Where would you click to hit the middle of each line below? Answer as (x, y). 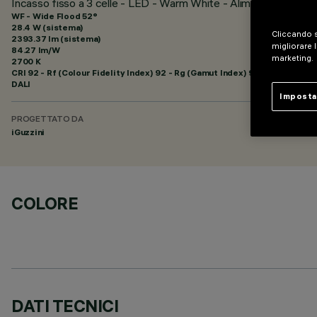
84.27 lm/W (36, 50)
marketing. (294, 58)
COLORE (45, 203)
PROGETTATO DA (47, 120)
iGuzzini (28, 132)
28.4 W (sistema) (48, 27)
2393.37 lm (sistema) (57, 39)
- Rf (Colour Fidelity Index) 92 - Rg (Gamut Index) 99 (149, 73)
